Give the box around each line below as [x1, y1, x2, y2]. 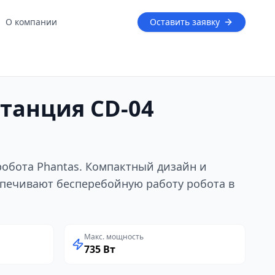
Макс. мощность [84, 231, 144, 242]
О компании [6, 16, 58, 28]
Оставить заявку [150, 16, 220, 28]
